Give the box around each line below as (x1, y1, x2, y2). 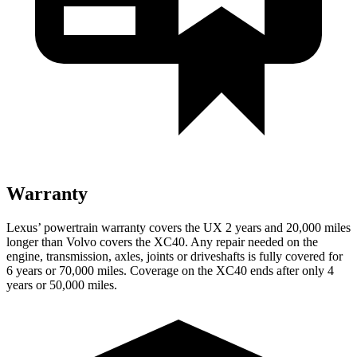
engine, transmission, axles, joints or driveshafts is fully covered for (6, 249, 343, 263)
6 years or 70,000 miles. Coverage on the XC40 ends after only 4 (6, 263, 334, 277)
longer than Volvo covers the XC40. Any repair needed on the (6, 234, 318, 249)
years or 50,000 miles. (6, 277, 117, 292)
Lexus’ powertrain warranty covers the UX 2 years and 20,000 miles (6, 220, 351, 234)
